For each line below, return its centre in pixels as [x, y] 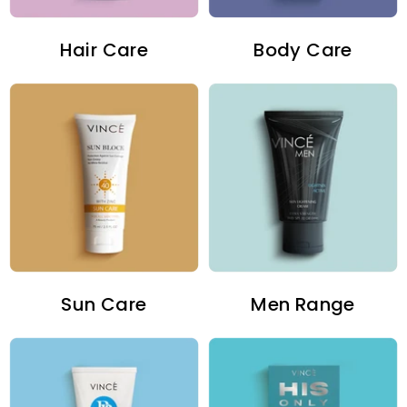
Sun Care [104, 305]
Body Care [303, 50]
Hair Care [104, 50]
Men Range [303, 305]
